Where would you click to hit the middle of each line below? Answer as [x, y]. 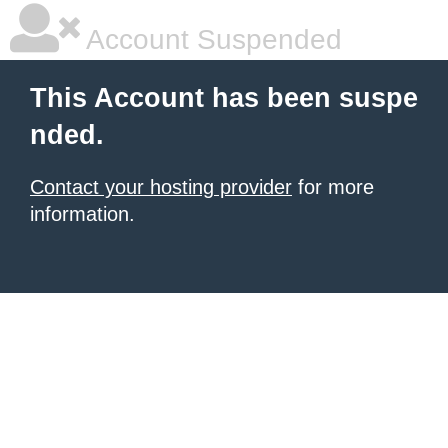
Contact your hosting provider [161, 187]
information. [82, 214]
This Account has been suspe [224, 98]
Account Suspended [211, 39]
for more [333, 187]
